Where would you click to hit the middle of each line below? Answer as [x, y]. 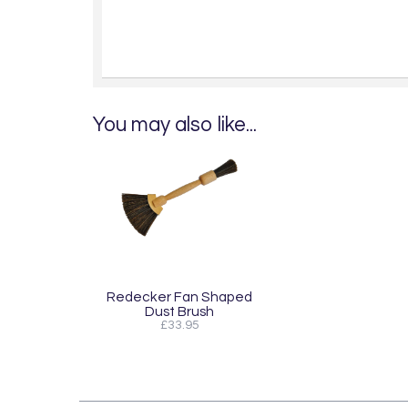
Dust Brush [179, 311]
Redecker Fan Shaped [179, 296]
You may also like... [175, 125]
